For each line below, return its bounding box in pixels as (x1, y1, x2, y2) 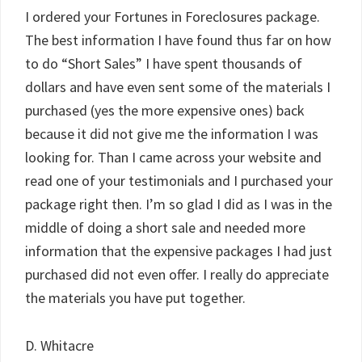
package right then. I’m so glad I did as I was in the (25, 195, 332, 213)
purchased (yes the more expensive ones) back (25, 101, 305, 120)
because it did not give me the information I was (25, 124, 318, 143)
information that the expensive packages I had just (25, 242, 332, 260)
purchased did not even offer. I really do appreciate (25, 265, 329, 284)
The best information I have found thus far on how (25, 31, 331, 49)
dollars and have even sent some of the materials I (25, 78, 330, 96)
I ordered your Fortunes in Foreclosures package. (25, 7, 320, 26)
